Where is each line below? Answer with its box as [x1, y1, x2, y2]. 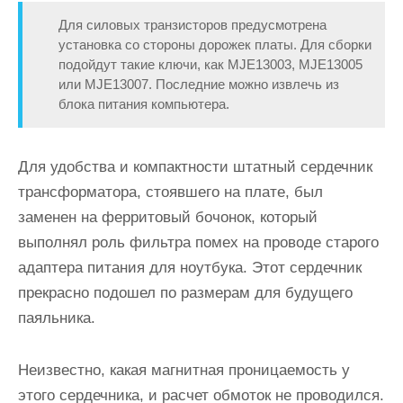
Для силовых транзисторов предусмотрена [58, 17, 327, 32]
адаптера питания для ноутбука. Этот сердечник [18, 259, 362, 276]
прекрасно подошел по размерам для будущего [18, 284, 353, 301]
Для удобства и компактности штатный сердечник [18, 158, 372, 175]
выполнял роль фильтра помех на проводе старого [18, 234, 379, 251]
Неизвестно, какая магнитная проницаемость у [18, 362, 350, 379]
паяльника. [18, 309, 95, 327]
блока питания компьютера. [58, 96, 229, 112]
